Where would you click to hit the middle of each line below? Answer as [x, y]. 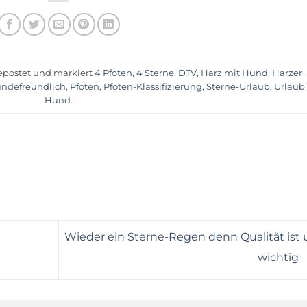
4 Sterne [156, 73]
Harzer [287, 73]
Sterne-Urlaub [238, 86]
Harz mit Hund [235, 73]
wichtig [279, 258]
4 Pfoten [114, 73]
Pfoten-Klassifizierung [153, 86]
